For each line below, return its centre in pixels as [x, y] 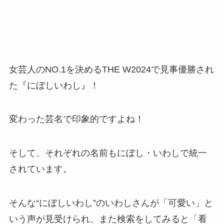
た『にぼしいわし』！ [54, 85]
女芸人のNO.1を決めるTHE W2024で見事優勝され [111, 69]
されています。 [40, 169]
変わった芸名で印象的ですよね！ [76, 119]
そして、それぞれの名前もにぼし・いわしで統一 [108, 153]
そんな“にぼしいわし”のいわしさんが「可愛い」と [111, 203]
